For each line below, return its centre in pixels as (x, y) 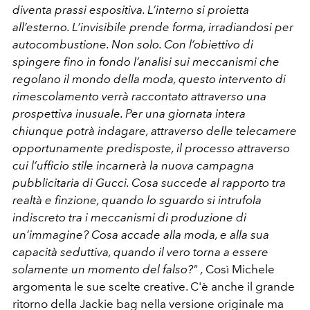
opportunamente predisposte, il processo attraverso (151, 148)
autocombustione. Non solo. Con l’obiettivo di (133, 44)
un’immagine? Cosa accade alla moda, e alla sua (141, 234)
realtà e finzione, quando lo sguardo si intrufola (137, 200)
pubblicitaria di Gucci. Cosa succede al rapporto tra (149, 182)
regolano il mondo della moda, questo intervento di (149, 79)
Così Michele (240, 269)
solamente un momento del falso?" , (109, 269)
